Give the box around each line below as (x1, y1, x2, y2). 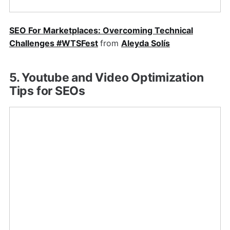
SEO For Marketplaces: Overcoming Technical (9, 25, 193, 36)
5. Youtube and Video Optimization (9, 70, 204, 85)
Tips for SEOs (9, 84, 85, 99)
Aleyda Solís (121, 38, 170, 49)
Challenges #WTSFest (9, 38, 98, 49)
